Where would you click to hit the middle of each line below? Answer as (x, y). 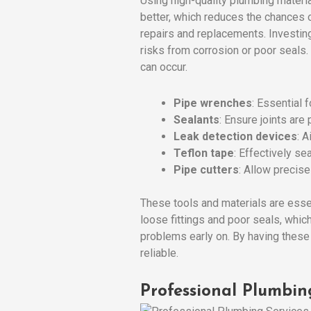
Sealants (196, 119)
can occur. (164, 67)
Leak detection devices (235, 136)
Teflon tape (204, 153)
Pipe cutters (206, 169)
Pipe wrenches (213, 103)
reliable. (159, 253)
